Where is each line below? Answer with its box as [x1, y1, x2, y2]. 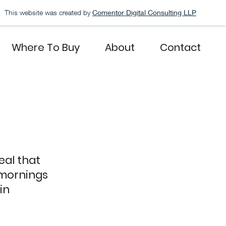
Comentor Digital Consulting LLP [92, 8, 196, 17]
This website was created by [5, 8, 90, 17]
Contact [160, 40, 201, 54]
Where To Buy [12, 40, 80, 54]
